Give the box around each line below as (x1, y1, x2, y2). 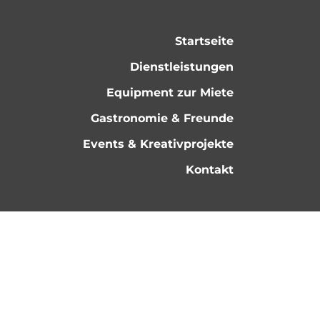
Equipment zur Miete (106, 86, 234, 99)
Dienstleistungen (130, 60, 234, 74)
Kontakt (186, 163, 234, 176)
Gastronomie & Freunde (91, 111, 234, 125)
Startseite (175, 34, 234, 48)
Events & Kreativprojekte (83, 137, 234, 151)
